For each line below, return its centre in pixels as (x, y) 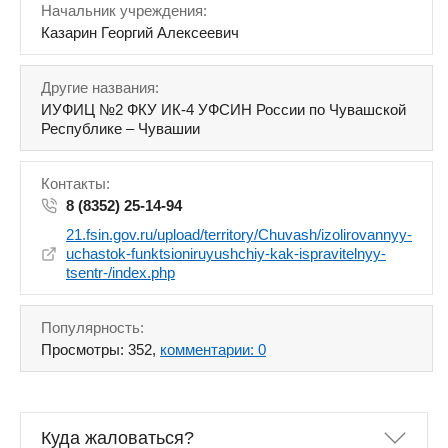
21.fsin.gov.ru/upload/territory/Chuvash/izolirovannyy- (239, 234)
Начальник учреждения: (124, 10)
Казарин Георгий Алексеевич (140, 32)
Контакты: (75, 183)
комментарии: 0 (213, 349)
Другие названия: (100, 87)
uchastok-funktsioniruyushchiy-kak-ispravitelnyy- (226, 253)
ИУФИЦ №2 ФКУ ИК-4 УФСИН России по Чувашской (223, 109)
